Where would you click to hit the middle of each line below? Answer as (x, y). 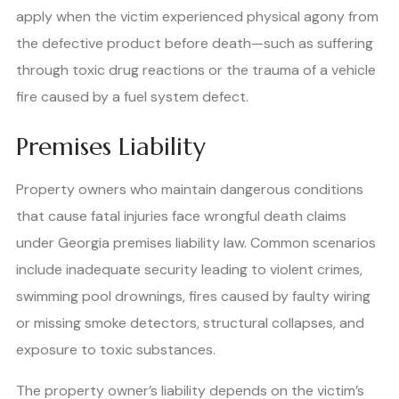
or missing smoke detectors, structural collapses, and (190, 322)
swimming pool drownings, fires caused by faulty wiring (193, 296)
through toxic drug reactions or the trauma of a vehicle (196, 69)
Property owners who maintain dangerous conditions (190, 189)
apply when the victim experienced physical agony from (197, 16)
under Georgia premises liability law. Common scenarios (196, 242)
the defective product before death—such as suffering (195, 43)
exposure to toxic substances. (116, 349)
